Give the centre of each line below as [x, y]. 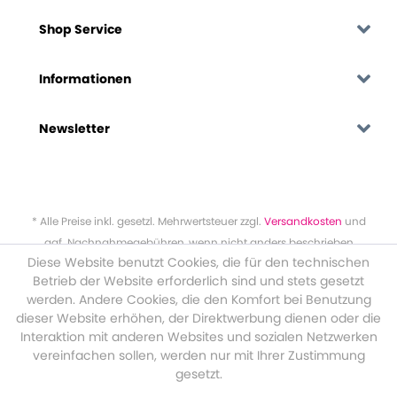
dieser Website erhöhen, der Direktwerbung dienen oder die [198, 318]
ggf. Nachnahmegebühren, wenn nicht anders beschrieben [198, 242]
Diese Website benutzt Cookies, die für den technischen [198, 262]
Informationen [85, 79]
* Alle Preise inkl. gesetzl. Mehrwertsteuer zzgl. [148, 221]
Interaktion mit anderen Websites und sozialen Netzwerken [198, 337]
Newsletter [74, 128]
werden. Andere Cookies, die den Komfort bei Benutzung [198, 300]
